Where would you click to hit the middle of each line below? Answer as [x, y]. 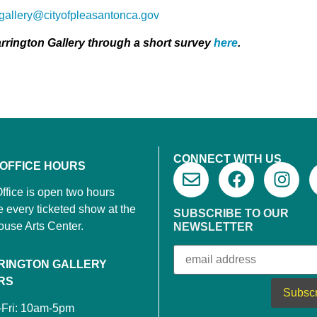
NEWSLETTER [213, 226]
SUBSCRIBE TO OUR [231, 213]
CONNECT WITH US [227, 158]
